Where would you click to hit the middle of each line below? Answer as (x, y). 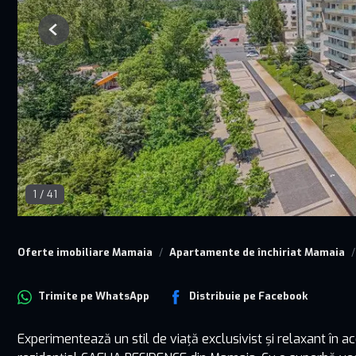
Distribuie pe (224, 296)
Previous (74, 36)
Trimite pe (67, 296)
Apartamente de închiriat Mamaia (257, 253)
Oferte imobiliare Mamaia (85, 253)
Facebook (283, 296)
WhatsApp (122, 296)
